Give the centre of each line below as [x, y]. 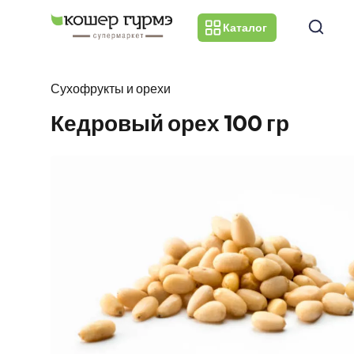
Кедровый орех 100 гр [170, 123]
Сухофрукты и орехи [111, 89]
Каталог [245, 28]
